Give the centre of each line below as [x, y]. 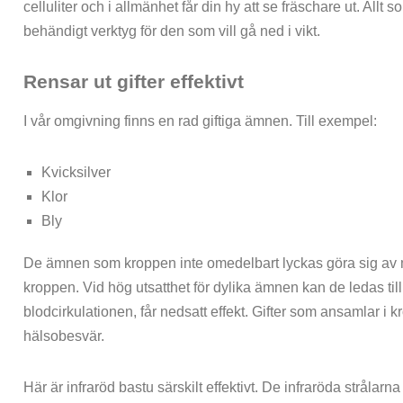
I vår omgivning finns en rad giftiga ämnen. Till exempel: [201, 121]
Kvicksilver [76, 172]
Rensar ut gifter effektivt [134, 82]
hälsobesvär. [64, 336]
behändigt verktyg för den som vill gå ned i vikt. [172, 31]
